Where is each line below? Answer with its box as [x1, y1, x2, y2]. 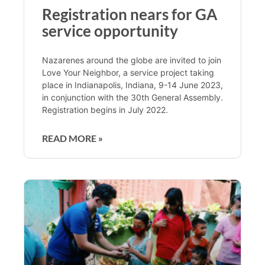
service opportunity [42, 21, 178, 40]
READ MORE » [42, 132, 103, 144]
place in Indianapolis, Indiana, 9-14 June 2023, [42, 79, 223, 90]
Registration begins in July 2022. [42, 104, 170, 115]
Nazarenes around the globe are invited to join [42, 54, 221, 65]
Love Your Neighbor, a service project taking [42, 67, 214, 77]
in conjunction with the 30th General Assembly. [42, 92, 223, 102]
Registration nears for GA [42, 4, 217, 24]
